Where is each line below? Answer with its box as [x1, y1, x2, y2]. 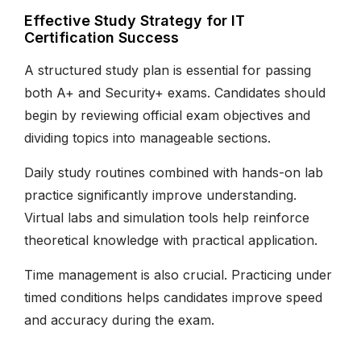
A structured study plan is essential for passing [24, 61, 311, 78]
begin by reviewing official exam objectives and [24, 106, 310, 123]
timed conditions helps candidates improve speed [24, 288, 322, 305]
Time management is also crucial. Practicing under [24, 266, 332, 283]
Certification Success [24, 28, 179, 46]
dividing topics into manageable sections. [24, 129, 271, 146]
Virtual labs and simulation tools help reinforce [24, 209, 309, 226]
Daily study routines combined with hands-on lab [24, 164, 323, 180]
